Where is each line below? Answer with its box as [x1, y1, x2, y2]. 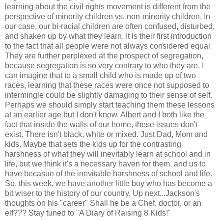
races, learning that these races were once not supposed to [5, 81, 209, 89]
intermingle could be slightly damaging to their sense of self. [5, 90, 212, 99]
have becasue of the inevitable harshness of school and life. [5, 169, 212, 178]
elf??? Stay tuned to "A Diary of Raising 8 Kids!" [5, 208, 171, 217]
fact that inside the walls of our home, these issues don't [5, 120, 197, 129]
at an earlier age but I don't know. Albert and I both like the [5, 110, 204, 119]
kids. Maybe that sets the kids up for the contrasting [5, 139, 181, 148]
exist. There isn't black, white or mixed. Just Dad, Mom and [5, 130, 208, 138]
